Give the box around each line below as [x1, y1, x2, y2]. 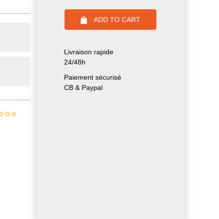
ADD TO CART [94, 16, 140, 24]
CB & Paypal [64, 84, 103, 92]
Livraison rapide [64, 48, 113, 56]
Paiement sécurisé [64, 73, 121, 82]
